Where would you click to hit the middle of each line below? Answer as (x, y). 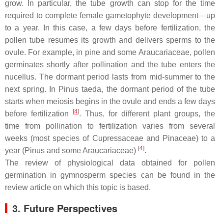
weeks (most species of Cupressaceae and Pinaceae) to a (110, 138)
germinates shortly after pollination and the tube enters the (110, 64)
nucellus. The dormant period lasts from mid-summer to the (110, 77)
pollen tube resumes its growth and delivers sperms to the (110, 40)
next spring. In (32, 89)
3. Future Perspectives (65, 208)
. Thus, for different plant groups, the (147, 113)
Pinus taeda (80, 89)
